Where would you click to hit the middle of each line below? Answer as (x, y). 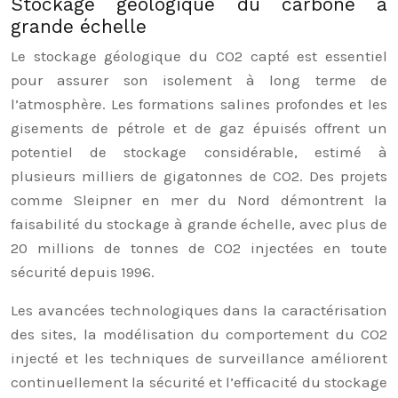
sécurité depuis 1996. (83, 272)
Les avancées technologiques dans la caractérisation (199, 310)
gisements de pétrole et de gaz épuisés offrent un (199, 128)
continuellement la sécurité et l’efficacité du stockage (199, 382)
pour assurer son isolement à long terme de (199, 80)
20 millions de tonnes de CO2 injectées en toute (199, 248)
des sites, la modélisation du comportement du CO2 (199, 334)
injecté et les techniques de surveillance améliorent (199, 358)
